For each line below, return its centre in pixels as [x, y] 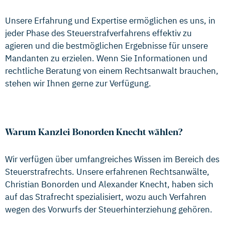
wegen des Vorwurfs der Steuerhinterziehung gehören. [109, 209]
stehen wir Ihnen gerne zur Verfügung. [78, 83]
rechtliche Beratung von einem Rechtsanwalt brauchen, [112, 71]
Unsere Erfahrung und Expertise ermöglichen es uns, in [110, 20]
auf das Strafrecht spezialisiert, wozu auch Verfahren [106, 197]
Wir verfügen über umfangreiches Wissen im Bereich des [112, 159]
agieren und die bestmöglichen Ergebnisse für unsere [106, 45]
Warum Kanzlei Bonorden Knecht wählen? [94, 133]
